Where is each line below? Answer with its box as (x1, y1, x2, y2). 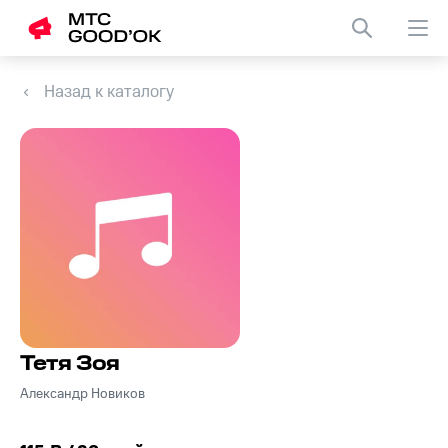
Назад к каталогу (44, 82, 174, 102)
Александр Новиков (20, 386, 145, 403)
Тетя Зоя (20, 352, 119, 377)
